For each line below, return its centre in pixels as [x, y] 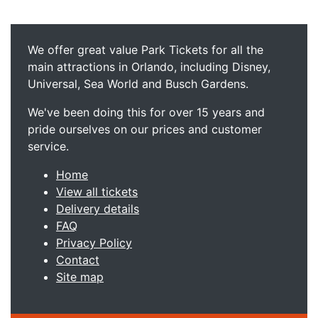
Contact [78, 260]
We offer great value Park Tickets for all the [146, 50]
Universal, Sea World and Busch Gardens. [138, 84]
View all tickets [97, 192]
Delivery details [98, 209]
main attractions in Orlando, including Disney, [149, 67]
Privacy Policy [94, 243]
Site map [80, 277]
